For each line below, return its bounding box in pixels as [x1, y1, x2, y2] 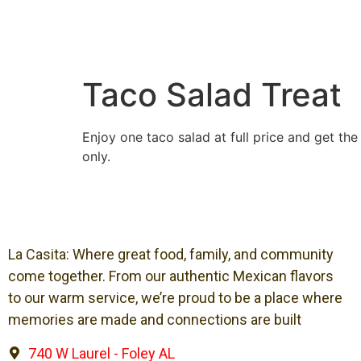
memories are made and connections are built [8, 311, 301, 329]
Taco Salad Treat [82, 75, 342, 114]
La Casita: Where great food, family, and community [8, 246, 334, 263]
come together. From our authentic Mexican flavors [8, 268, 334, 285]
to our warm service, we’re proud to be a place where [8, 289, 342, 307]
